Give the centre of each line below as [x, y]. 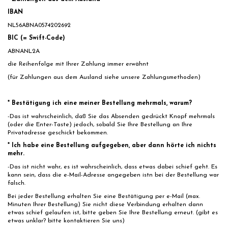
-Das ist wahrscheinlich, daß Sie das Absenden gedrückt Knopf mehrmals [111, 116]
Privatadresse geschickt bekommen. [58, 133]
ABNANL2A [24, 51]
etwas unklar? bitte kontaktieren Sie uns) [66, 221]
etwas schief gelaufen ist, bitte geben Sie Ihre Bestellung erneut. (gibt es [113, 212]
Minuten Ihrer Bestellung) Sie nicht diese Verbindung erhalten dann [105, 204]
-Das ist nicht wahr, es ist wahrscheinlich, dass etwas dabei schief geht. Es [112, 167]
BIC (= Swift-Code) [36, 38]
